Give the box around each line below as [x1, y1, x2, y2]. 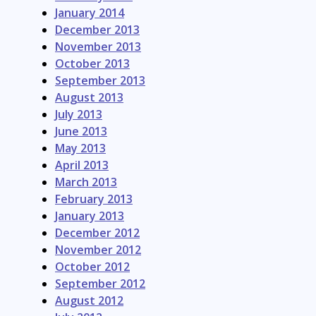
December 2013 [55, 21, 140, 37]
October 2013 [55, 55, 130, 71]
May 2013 [55, 140, 106, 156]
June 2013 [55, 123, 107, 139]
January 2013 [55, 207, 124, 224]
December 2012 [55, 224, 140, 241]
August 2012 [55, 292, 123, 308]
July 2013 [55, 106, 102, 122]
